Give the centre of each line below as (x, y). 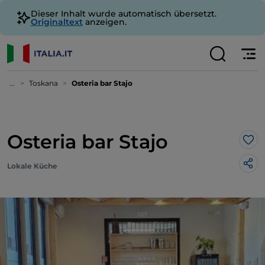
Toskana (43, 83)
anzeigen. (105, 22)
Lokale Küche (32, 166)
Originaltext (57, 22)
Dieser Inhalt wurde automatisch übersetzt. (124, 14)
